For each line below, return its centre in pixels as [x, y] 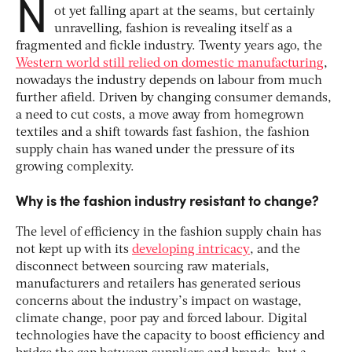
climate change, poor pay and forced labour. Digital [161, 319]
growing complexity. [75, 167]
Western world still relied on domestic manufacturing [170, 63]
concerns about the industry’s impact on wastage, [159, 301]
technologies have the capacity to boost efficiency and [170, 336]
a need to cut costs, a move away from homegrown [160, 115]
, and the [275, 249]
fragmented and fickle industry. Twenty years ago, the [169, 46]
